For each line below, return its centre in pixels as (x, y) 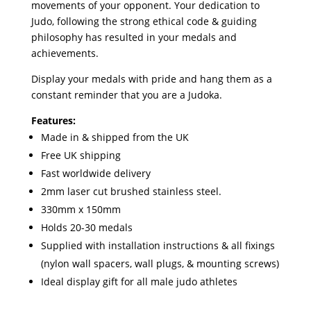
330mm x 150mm (81, 209)
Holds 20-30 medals (86, 227)
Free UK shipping (81, 155)
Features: (53, 120)
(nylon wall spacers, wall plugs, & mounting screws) (160, 263)
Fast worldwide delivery (95, 173)
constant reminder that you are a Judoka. (126, 95)
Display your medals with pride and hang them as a (151, 79)
